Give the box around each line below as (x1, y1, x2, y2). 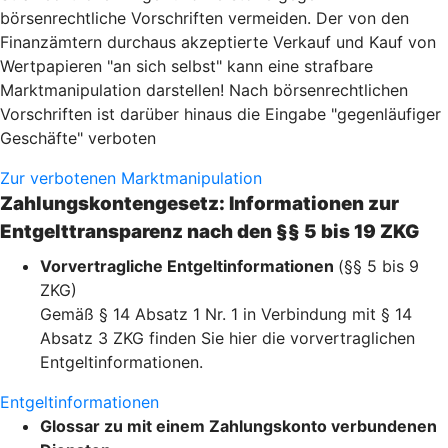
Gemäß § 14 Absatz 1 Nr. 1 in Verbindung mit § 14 (40, 304, 412, 324)
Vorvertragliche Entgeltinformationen (40, 256, 338, 276)
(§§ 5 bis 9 (338, 256, 419, 276)
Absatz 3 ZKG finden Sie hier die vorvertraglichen (40, 328, 415, 348)
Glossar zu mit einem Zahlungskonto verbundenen (40, 416, 437, 436)
